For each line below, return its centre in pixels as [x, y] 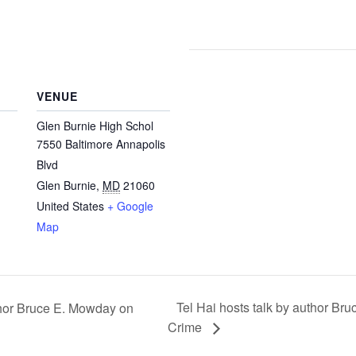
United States [70, 206]
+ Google [130, 206]
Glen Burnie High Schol [95, 126]
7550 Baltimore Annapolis [101, 144]
